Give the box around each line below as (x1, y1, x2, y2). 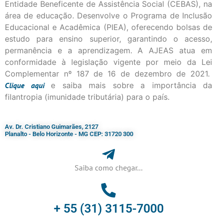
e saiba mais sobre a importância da (51, 80, 212, 90)
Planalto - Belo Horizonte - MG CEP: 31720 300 (5, 130, 133, 138)
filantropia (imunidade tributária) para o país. (5, 92, 170, 102)
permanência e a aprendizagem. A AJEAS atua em (5, 45, 212, 55)
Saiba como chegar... (75, 163, 142, 173)
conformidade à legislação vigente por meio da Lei (5, 57, 212, 67)
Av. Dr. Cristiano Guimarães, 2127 (5, 123, 98, 131)
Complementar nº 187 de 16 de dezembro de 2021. (5, 68, 212, 78)
